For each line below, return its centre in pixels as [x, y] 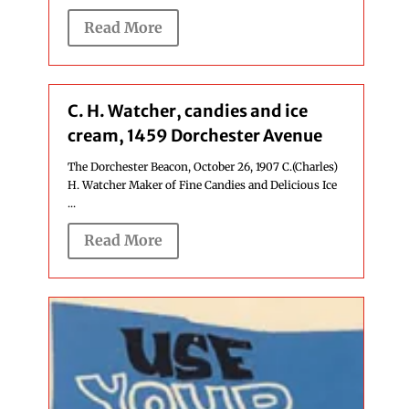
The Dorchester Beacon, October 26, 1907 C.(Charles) [202, 166]
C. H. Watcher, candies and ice [187, 110]
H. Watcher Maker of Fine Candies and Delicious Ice [202, 184]
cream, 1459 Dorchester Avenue [194, 135]
